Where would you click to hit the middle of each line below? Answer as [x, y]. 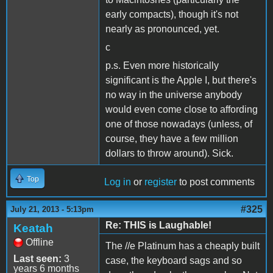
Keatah [33, 228]
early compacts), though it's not [172, 14]
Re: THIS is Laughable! [158, 225]
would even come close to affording [182, 109]
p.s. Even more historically [162, 65]
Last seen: [37, 258]
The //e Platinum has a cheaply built [183, 246]
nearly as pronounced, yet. [162, 29]
